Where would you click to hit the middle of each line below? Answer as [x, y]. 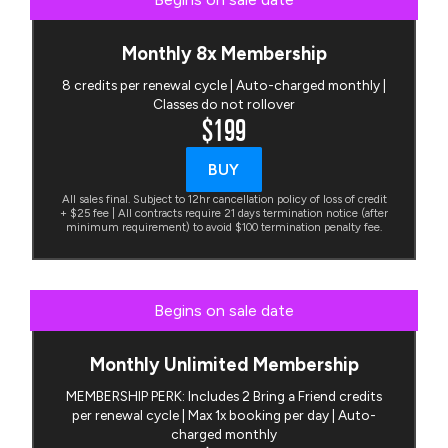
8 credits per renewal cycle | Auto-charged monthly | [224, 85]
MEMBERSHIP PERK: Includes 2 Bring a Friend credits [224, 396]
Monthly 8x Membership [224, 54]
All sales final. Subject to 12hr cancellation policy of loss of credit [224, 199]
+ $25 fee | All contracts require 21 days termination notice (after [224, 213]
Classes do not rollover [224, 104]
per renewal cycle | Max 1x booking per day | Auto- [224, 415]
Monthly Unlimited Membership [224, 365]
